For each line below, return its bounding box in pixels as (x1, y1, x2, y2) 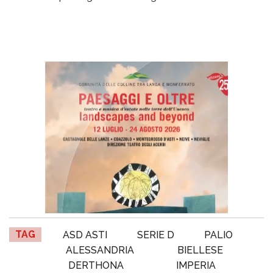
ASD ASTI (62, 229, 107, 241)
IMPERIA (176, 259, 216, 271)
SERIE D (136, 229, 174, 241)
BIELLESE (177, 244, 223, 256)
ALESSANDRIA (66, 244, 135, 256)
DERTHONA (68, 259, 124, 271)
